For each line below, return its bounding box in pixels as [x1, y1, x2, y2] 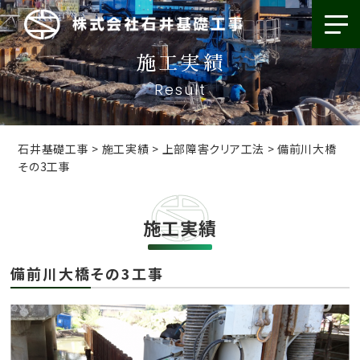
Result [153, 80, 207, 100]
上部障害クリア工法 [162, 141, 264, 157]
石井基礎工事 [18, 141, 89, 157]
